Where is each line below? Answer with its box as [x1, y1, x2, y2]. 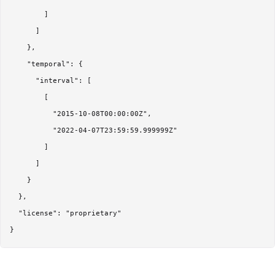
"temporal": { [10, 60, 83, 69]
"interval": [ [10, 77, 91, 85]
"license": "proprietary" [10, 209, 122, 218]
